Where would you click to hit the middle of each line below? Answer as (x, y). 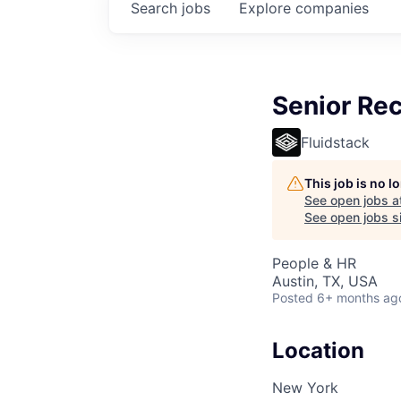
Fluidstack (335, 142)
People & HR (314, 263)
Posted (293, 297)
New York (305, 388)
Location (318, 350)
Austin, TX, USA (325, 281)
